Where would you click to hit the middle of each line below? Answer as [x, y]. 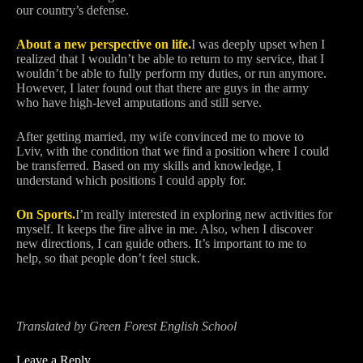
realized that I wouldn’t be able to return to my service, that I [170, 59]
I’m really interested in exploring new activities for [204, 214]
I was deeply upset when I [258, 44]
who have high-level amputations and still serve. [139, 102]
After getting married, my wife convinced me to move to [160, 137]
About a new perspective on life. [104, 44]
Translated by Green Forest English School [126, 326]
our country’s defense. [73, 10]
